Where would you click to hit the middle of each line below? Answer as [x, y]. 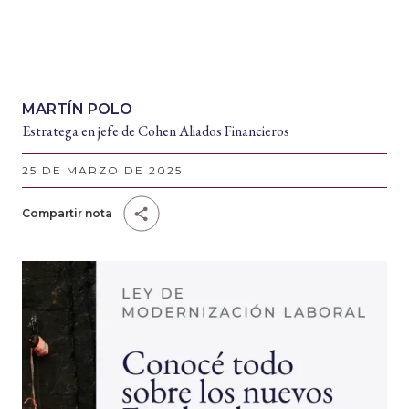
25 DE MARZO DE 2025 [102, 170]
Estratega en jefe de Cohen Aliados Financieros [156, 131]
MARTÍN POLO [77, 109]
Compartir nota [67, 213]
